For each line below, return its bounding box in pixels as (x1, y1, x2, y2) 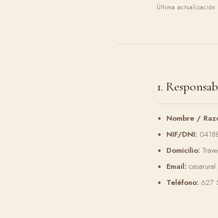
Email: (166, 161, 186, 172)
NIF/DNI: (166, 129, 197, 140)
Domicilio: (166, 145, 200, 156)
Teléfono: (166, 177, 199, 188)
